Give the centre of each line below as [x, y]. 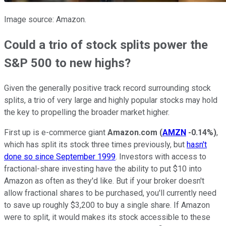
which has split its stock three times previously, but [95, 145]
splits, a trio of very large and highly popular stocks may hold [111, 100]
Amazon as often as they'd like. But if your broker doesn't [104, 181]
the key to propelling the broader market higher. [87, 112]
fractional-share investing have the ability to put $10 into [103, 169]
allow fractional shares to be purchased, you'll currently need [110, 193]
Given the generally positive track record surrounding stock [107, 88]
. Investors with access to [161, 157]
